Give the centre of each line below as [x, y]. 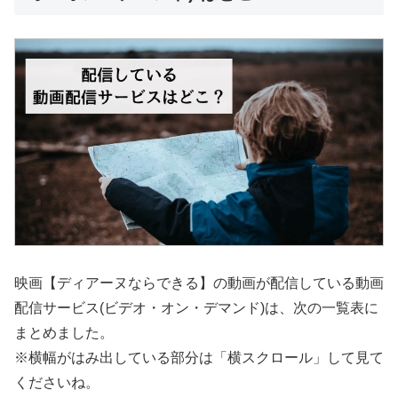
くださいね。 [57, 383]
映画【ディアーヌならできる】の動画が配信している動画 [199, 283]
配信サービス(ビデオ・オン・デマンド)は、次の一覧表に [196, 308]
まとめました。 [64, 333]
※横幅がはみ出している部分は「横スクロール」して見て [199, 358]
